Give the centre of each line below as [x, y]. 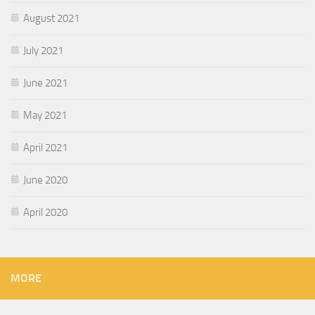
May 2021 [45, 115]
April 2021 [45, 147]
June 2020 [45, 180]
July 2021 [43, 50]
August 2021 [51, 18]
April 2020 [45, 212]
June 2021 [45, 83]
